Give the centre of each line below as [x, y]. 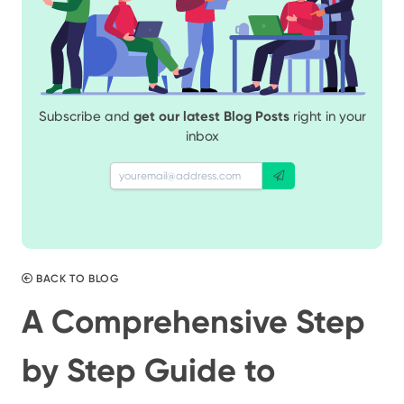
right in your [327, 116]
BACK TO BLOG [76, 279]
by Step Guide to [148, 371]
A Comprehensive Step [193, 322]
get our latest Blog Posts [211, 116]
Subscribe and [86, 116]
